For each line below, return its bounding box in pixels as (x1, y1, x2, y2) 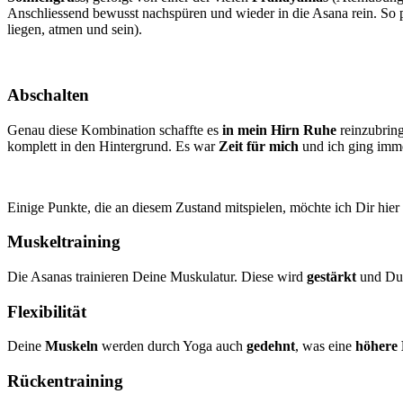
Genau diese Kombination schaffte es (7, 121, 222, 138)
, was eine (295, 338, 355, 354)
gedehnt (246, 338, 295, 354)
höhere (355, 338, 398, 354)
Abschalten (7, 85, 89, 104)
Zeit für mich (219, 138, 299, 154)
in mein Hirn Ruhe (222, 121, 336, 138)
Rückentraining (7, 372, 123, 391)
